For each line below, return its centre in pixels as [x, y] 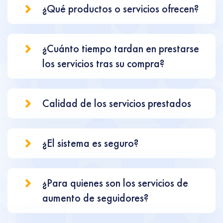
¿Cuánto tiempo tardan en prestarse [121, 49]
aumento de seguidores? [95, 198]
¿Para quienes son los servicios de [115, 183]
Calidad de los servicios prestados [117, 103]
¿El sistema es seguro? [90, 143]
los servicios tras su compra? [103, 63]
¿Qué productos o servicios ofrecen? [120, 9]
